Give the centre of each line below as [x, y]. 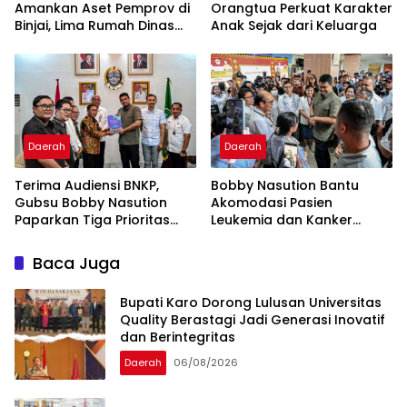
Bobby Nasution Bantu [285, 186]
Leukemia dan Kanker [282, 220]
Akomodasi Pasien [272, 203]
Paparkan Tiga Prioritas [92, 220]
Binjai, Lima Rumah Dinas [94, 26]
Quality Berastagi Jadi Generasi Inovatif [253, 319]
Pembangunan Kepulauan [101, 238]
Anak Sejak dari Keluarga [294, 26]
